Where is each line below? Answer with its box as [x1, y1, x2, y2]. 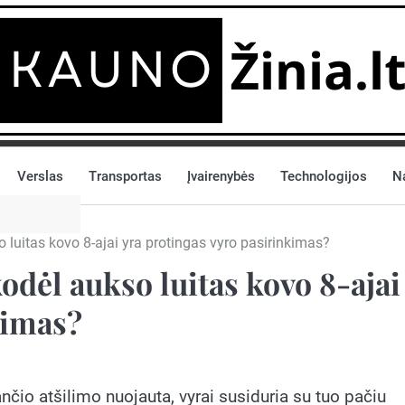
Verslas [17, 167, 63, 184]
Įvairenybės [187, 167, 255, 184]
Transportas [89, 167, 162, 184]
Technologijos [280, 167, 367, 184]
